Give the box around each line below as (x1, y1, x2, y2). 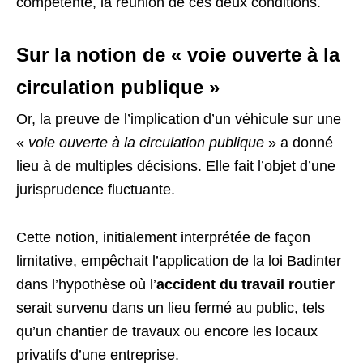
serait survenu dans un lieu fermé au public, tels (16, 300, 325, 316)
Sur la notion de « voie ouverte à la (16, 44, 340, 66)
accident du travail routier (156, 276, 335, 293)
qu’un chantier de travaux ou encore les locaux (16, 323, 318, 340)
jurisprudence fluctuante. (16, 181, 175, 198)
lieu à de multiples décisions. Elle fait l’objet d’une (16, 158, 335, 174)
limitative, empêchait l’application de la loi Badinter (16, 253, 341, 269)
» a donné (264, 135, 333, 151)
